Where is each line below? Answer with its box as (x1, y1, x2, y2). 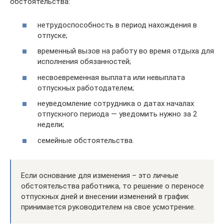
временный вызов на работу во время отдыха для (37, 46, 214, 55)
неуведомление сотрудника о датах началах (37, 99, 194, 108)
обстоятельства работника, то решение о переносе (21, 181, 204, 190)
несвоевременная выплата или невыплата (37, 72, 185, 82)
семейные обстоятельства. (37, 135, 134, 145)
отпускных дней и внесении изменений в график (21, 191, 189, 201)
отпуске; (37, 30, 67, 40)
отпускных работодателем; (37, 83, 134, 92)
